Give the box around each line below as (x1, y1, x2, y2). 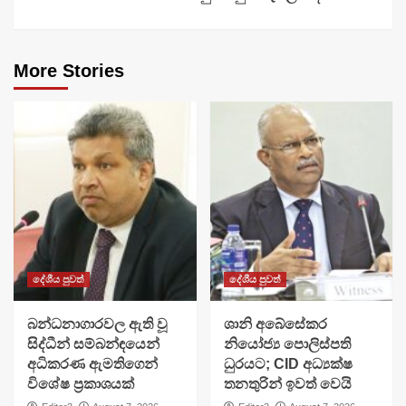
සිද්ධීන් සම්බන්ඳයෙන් (27, 336, 159, 353)
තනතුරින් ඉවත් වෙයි (223, 376, 352, 392)
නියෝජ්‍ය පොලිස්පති (223, 336, 351, 353)
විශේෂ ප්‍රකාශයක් (27, 376, 134, 392)
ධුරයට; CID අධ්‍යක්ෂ (223, 356, 353, 372)
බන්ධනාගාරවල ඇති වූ (27, 316, 168, 333)
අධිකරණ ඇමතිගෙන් (27, 356, 158, 372)
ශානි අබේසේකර (223, 316, 327, 333)
